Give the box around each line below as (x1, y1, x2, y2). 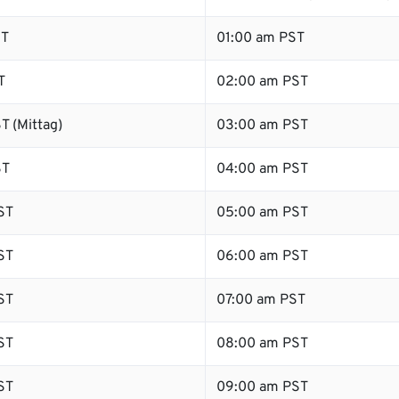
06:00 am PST (216, 248, 308, 265)
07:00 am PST (216, 291, 305, 309)
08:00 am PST (216, 335, 308, 353)
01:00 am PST (216, 29, 305, 47)
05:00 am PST (216, 204, 308, 222)
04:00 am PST (216, 160, 308, 178)
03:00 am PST (216, 117, 308, 134)
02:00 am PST (216, 73, 308, 91)
